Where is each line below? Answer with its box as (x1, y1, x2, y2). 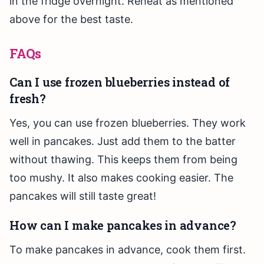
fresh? (9, 91, 46, 107)
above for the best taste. (9, 13, 133, 26)
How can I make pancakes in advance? (9, 217, 236, 233)
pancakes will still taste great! (9, 190, 156, 203)
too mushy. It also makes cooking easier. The (9, 171, 233, 184)
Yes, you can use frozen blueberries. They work (9, 117, 246, 130)
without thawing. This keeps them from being (9, 153, 237, 166)
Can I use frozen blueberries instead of (9, 74, 230, 90)
